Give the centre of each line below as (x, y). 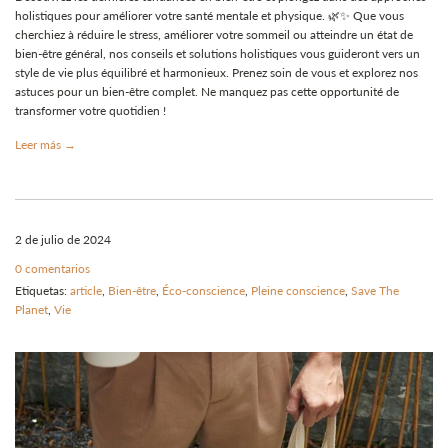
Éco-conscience (203, 290)
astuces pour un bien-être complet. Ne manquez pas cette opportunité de (207, 91)
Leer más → (45, 144)
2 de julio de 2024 (63, 239)
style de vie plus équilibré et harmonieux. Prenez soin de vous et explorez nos (216, 72)
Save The (375, 290)
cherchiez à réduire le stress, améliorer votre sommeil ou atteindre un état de (214, 34)
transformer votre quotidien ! (93, 110)
